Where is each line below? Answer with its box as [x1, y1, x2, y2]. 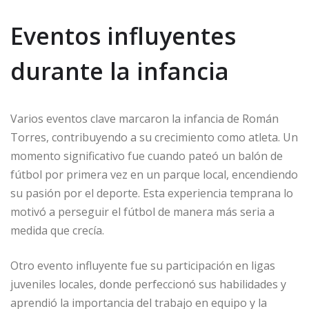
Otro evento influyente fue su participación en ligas [10, 258, 275, 274]
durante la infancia [10, 55, 229, 88]
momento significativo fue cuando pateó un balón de [10, 148, 283, 164]
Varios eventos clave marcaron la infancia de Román [10, 111, 279, 127]
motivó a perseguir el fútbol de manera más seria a [10, 204, 275, 220]
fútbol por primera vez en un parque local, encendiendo [10, 167, 298, 183]
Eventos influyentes [10, 20, 236, 52]
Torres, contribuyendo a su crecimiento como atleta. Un [10, 130, 298, 146]
